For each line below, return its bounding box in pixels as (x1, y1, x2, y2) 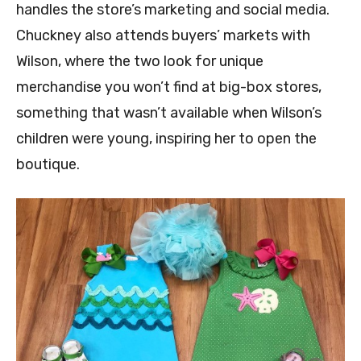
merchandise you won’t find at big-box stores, (16, 78, 322, 97)
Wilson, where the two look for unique (16, 52, 263, 71)
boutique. (16, 156, 80, 174)
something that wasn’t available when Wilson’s (16, 104, 322, 122)
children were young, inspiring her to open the (16, 130, 317, 148)
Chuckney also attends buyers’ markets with (16, 27, 310, 45)
